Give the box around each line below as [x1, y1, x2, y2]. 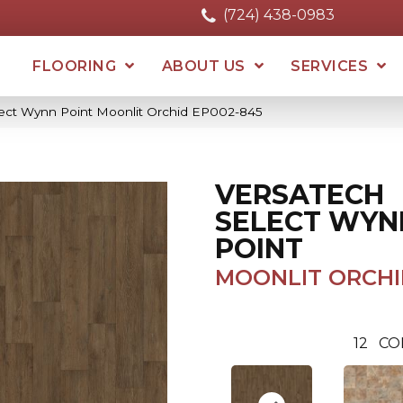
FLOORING [32, 57, 117, 75]
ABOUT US [161, 57, 246, 75]
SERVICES [291, 57, 369, 75]
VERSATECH [215, 178, 384, 212]
